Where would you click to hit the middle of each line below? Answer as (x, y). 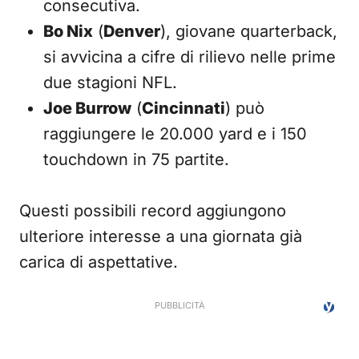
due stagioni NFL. (110, 83)
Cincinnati (184, 108)
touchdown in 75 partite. (136, 159)
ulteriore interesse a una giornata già (161, 236)
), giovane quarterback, (249, 31)
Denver (132, 31)
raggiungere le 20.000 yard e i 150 (175, 134)
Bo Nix (68, 31)
